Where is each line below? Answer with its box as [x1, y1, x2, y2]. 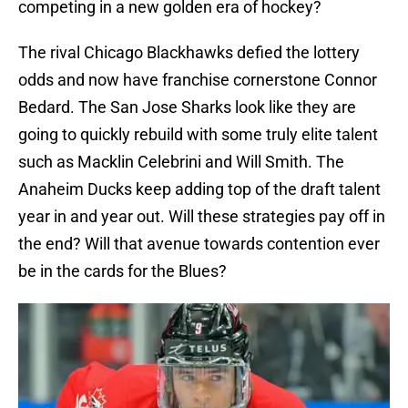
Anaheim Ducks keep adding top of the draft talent [18, 179, 381, 199]
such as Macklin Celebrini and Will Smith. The [18, 152, 344, 172]
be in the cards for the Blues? [18, 261, 227, 281]
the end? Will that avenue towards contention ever [18, 234, 380, 254]
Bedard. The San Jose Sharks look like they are [18, 97, 356, 117]
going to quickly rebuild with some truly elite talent [18, 125, 378, 145]
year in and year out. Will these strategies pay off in [18, 207, 385, 227]
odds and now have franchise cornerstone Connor [18, 70, 377, 90]
